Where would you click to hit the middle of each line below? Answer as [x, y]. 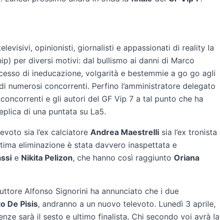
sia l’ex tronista [188, 132]
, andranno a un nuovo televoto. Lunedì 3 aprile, [127, 204]
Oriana [187, 158]
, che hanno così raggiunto [123, 158]
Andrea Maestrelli [125, 132]
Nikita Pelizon [47, 158]
